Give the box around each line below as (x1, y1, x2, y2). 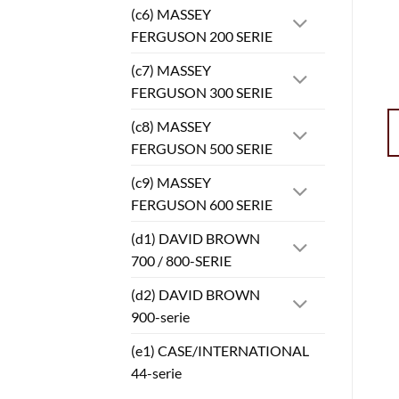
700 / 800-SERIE (131, 252, 232, 270)
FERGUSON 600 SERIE (131, 196, 273, 214)
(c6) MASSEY (131, 5, 211, 23)
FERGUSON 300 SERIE (131, 84, 273, 102)
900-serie (131, 308, 190, 326)
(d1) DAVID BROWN (131, 230, 260, 248)
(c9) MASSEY (131, 174, 211, 191)
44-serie (131, 364, 182, 382)
